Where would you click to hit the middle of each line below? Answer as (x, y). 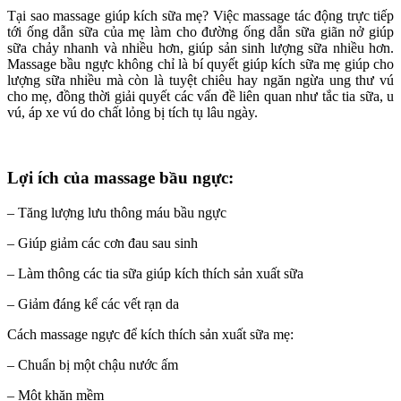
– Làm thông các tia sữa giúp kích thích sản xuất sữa (155, 273)
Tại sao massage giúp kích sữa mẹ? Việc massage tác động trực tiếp (200, 16)
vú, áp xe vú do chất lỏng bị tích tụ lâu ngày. (132, 113)
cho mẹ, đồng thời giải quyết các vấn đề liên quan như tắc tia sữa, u (200, 97)
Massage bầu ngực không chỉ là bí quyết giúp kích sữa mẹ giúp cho (200, 64)
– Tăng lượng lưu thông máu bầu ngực (117, 212)
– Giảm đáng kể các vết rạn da (93, 303)
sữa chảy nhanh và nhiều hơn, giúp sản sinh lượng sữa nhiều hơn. (200, 48)
